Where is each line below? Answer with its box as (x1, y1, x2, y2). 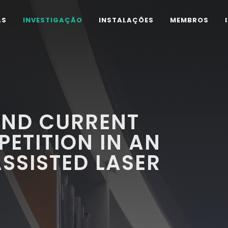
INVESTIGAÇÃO (23, 15, 82, 25)
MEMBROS (170, 15, 209, 25)
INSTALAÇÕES (99, 15, 154, 25)
